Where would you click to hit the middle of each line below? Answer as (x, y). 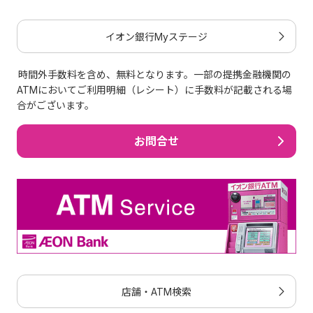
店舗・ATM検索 (156, 291)
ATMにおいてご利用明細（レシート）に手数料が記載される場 (154, 89)
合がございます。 (56, 105)
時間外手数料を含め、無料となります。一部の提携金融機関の (155, 74)
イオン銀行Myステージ (156, 36)
